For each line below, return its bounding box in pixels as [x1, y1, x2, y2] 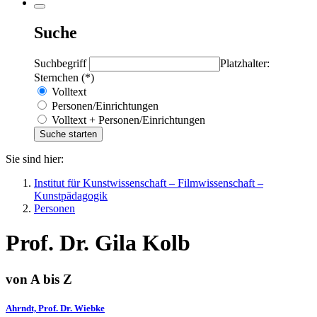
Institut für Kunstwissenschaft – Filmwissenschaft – [34, 176, 263, 189]
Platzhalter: [220, 57, 270, 69]
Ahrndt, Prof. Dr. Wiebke [6, 302, 105, 313]
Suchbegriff [34, 57, 89, 69]
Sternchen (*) [34, 71, 94, 83]
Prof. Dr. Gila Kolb [6, 230, 190, 256]
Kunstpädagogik [34, 189, 108, 202]
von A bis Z [6, 271, 72, 287]
